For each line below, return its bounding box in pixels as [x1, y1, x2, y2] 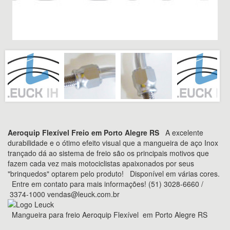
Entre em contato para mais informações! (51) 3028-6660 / [8, 179, 203, 189]
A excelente [159, 127, 203, 138]
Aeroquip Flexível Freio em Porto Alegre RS [8, 127, 159, 138]
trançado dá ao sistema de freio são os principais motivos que [8, 148, 209, 158]
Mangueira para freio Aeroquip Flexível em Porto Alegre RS [8, 209, 207, 220]
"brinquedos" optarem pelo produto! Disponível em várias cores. [8, 168, 220, 179]
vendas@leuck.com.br [47, 189, 120, 199]
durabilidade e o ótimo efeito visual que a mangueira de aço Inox [8, 138, 218, 148]
